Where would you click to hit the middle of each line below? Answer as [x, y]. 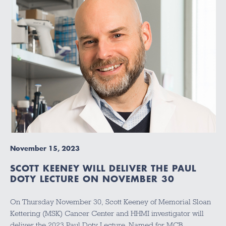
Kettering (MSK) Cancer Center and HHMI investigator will [107, 214]
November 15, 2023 [45, 149]
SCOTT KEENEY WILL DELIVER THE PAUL [103, 168]
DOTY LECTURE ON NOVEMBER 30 [92, 179]
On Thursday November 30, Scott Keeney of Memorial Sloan [110, 202]
